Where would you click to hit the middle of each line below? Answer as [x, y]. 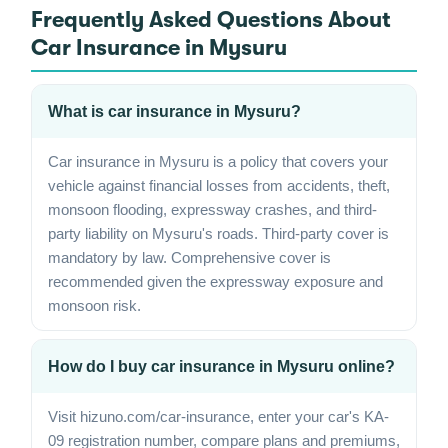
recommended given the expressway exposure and [215, 281]
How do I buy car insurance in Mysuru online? [221, 366]
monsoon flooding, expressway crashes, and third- [212, 209]
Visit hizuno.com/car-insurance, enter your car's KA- [218, 416]
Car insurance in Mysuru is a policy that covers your [218, 161]
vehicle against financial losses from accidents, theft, [219, 185]
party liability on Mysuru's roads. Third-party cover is [218, 233]
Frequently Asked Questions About [211, 19]
